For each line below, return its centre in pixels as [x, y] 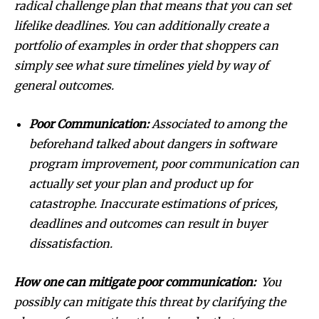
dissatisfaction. [71, 243]
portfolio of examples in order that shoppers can [146, 45]
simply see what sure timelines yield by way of [141, 65]
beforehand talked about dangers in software [153, 143]
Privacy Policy [163, 75]
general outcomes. [66, 85]
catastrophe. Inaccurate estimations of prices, [153, 203]
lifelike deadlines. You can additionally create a [142, 25]
